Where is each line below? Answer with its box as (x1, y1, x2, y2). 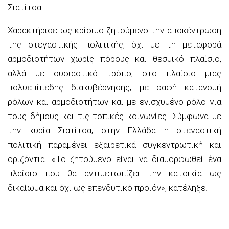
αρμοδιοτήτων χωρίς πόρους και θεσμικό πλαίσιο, (8, 53, 221, 64)
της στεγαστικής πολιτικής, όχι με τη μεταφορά (8, 39, 221, 50)
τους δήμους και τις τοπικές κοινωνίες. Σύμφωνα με (8, 110, 221, 121)
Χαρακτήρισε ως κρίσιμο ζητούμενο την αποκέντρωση (8, 25, 221, 35)
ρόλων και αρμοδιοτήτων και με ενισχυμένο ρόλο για (8, 96, 221, 107)
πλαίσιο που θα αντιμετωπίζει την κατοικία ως (8, 168, 221, 178)
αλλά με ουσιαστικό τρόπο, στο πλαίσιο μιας (8, 67, 221, 78)
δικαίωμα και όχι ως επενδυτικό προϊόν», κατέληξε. (8, 182, 208, 193)
